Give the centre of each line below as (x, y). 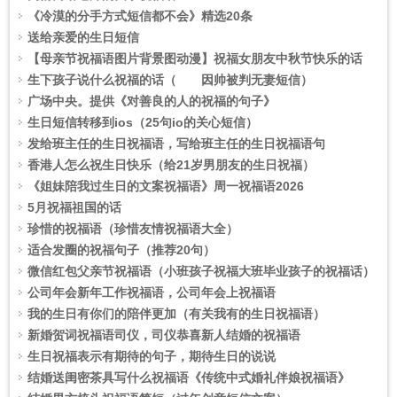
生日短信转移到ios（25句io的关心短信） (143, 122)
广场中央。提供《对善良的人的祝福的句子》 (152, 101)
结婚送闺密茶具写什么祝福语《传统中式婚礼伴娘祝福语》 (189, 378)
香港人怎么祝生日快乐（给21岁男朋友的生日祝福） (171, 165)
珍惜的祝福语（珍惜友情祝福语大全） (133, 229)
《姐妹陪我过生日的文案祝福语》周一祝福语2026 (166, 186)
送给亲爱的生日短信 (83, 37)
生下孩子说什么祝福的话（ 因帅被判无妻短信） (170, 80)
